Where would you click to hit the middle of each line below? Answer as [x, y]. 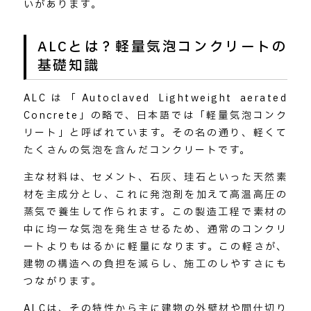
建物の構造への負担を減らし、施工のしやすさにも [155, 264]
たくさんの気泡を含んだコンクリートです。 [137, 151]
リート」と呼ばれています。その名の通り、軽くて [155, 133]
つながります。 [63, 282]
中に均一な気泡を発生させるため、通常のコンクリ [155, 230]
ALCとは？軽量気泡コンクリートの [162, 48]
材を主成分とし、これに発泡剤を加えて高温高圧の [155, 195]
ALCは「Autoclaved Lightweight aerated [155, 99]
